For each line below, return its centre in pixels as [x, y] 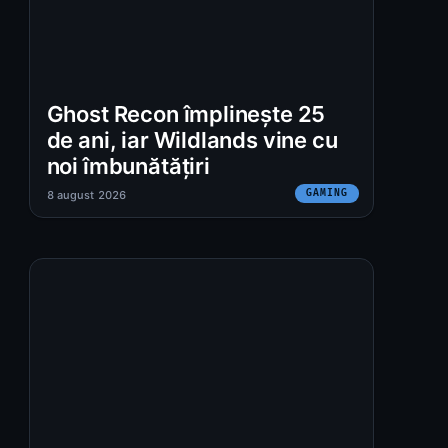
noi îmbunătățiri [128, 165]
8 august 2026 [86, 194]
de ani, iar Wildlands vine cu [192, 139]
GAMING [327, 192]
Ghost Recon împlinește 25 [186, 113]
